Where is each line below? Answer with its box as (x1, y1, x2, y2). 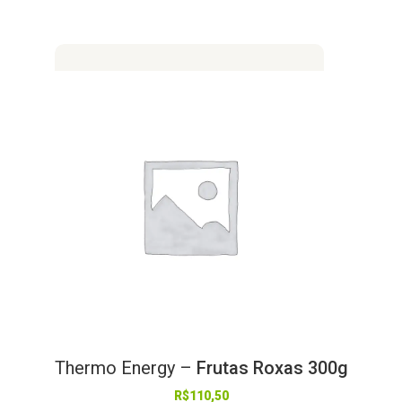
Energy (120, 356, 175, 379)
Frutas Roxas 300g (191, 356, 348, 379)
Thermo (54, 356, 117, 379)
